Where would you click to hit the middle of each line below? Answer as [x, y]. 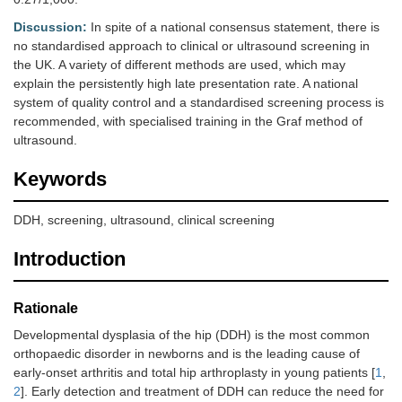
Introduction [70, 259]
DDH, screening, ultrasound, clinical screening [144, 220]
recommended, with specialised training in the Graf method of [188, 122]
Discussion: [50, 27]
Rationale [46, 309]
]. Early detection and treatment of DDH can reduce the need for [202, 392]
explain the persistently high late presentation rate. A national [186, 84]
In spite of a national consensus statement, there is [233, 27]
